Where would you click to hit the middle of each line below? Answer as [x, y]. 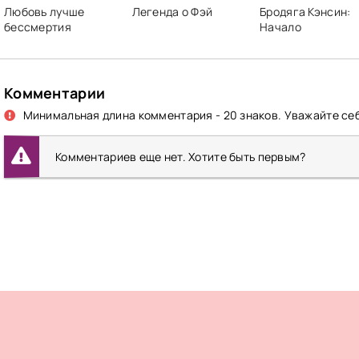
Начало [280, 27]
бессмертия [38, 27]
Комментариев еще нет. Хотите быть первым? [181, 157]
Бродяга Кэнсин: [305, 12]
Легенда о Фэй [172, 12]
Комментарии [55, 93]
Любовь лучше [44, 12]
